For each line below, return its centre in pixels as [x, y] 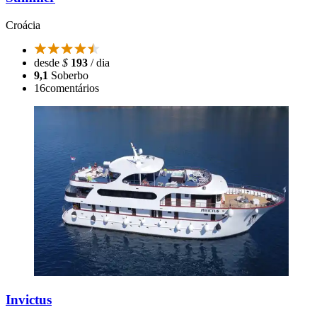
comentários [72, 88]
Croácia [23, 25]
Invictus [29, 299]
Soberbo [70, 75]
